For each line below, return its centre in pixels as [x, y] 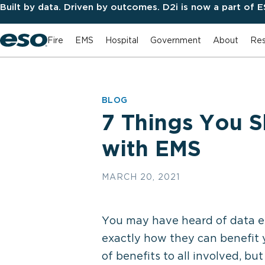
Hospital [122, 40]
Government [176, 40]
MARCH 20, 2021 [141, 177]
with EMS [151, 148]
